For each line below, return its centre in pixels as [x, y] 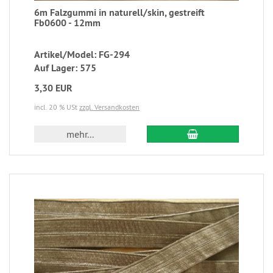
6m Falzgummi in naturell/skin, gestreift [119, 12]
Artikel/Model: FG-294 [82, 54]
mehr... [80, 134]
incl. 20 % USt [57, 107]
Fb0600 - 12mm [67, 23]
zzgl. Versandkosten [109, 107]
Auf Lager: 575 [65, 68]
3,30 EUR [53, 88]
